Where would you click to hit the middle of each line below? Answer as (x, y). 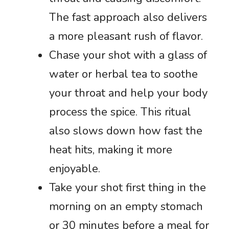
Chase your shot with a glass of (128, 55)
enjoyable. (75, 168)
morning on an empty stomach (126, 206)
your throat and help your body (128, 93)
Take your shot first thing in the (128, 187)
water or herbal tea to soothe (123, 74)
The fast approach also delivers (128, 17)
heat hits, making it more (111, 150)
